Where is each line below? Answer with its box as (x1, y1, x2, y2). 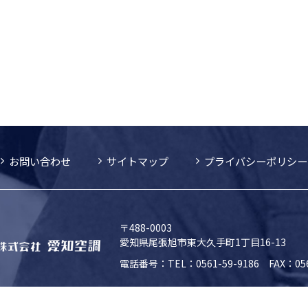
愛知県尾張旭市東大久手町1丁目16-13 (119, 235, 286, 249)
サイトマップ (107, 153, 168, 168)
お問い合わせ (9, 153, 71, 168)
